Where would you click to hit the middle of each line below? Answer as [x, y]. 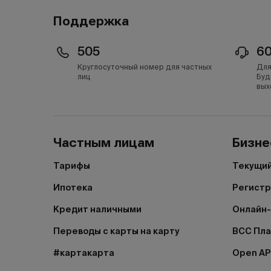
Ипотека [73, 188]
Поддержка [91, 21]
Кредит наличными [97, 209]
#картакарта [84, 253]
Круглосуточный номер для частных [145, 67]
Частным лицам [104, 143]
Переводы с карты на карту [116, 231]
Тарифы [72, 166]
